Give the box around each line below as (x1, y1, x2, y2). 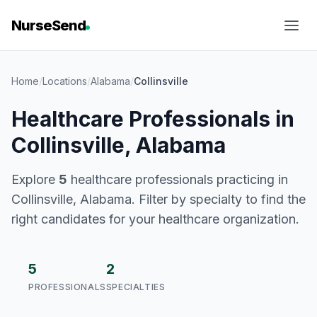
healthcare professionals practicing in (67, 172, 288, 187)
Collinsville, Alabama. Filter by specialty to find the (11, 192, 306, 207)
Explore (11, 172, 59, 187)
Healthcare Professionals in (11, 106, 294, 132)
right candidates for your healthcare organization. (11, 212, 299, 226)
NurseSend (11, 17, 86, 34)
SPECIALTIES (105, 282, 166, 292)
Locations (42, 75, 87, 87)
